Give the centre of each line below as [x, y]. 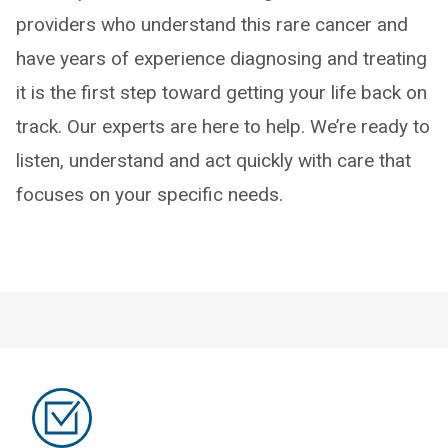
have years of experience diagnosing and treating [221, 58]
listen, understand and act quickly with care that [213, 160]
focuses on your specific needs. [149, 194]
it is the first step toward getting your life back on [221, 92]
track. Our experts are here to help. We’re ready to [223, 126]
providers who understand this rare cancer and [212, 24]
